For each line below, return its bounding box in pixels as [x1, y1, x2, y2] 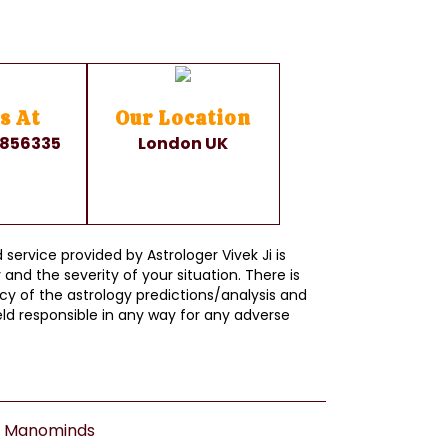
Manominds [3, 419, 95, 442]
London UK [138, 132, 229, 155]
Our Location [115, 105, 252, 131]
